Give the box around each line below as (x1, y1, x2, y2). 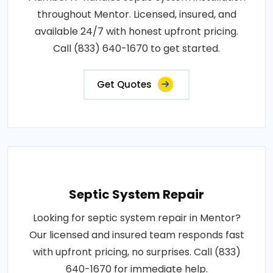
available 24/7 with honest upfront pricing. (35, 24, 238, 38)
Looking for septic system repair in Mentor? (32, 211, 241, 225)
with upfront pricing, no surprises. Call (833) (32, 245, 241, 259)
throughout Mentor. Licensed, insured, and (37, 7, 236, 21)
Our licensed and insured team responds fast (29, 228, 244, 242)
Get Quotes (97, 78, 152, 91)
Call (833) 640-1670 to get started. (53, 41, 220, 55)
